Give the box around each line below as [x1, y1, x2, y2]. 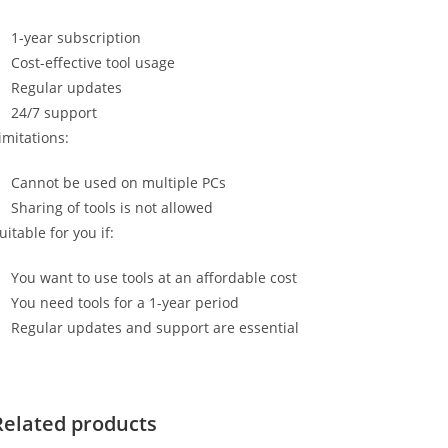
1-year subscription [11, 28, 141, 47]
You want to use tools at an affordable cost [11, 268, 297, 287]
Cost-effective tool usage [11, 53, 175, 72]
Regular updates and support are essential [11, 318, 299, 337]
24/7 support [11, 103, 97, 122]
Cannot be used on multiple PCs [11, 173, 226, 192]
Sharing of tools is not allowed [11, 198, 213, 217]
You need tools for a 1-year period [11, 293, 239, 312]
